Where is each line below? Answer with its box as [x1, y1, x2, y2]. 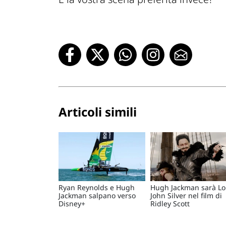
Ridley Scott [150, 199, 190, 209]
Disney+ [59, 199, 85, 209]
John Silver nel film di [150, 191, 222, 201]
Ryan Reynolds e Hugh [59, 183, 135, 193]
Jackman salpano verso [59, 191, 136, 201]
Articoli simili [59, 103, 137, 121]
